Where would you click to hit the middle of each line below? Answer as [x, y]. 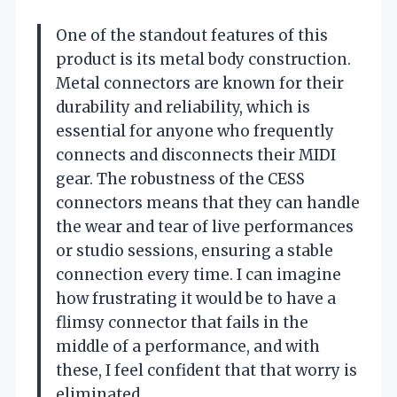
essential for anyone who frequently [195, 131]
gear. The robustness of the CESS [180, 179]
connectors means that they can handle [208, 202]
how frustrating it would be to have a [196, 298]
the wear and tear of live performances [205, 226]
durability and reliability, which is [183, 107]
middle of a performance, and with [188, 346]
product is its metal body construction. [203, 59]
